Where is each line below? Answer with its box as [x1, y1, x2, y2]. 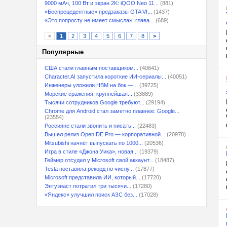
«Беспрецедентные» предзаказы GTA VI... [45, 9, 152, 15]
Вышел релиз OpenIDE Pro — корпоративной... [45, 131, 165, 137]
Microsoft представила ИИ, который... [45, 174, 140, 180]
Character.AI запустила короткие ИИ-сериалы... [45, 73, 166, 80]
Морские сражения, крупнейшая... [45, 91, 132, 97]
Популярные [42, 48, 84, 56]
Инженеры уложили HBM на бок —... [45, 82, 138, 88]
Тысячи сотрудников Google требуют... [45, 99, 144, 105]
